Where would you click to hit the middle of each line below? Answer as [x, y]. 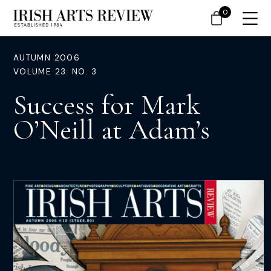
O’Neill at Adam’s [112, 129]
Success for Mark [107, 105]
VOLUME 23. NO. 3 [55, 72]
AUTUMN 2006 [47, 58]
